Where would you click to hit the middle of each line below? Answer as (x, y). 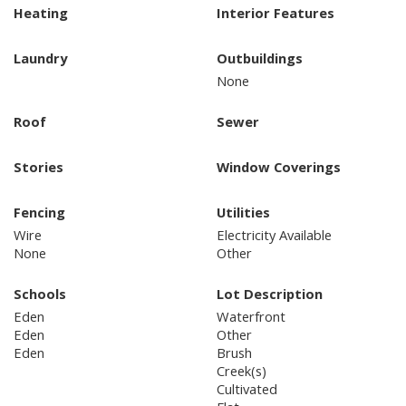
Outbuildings (260, 58)
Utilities (243, 212)
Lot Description (270, 293)
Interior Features (275, 12)
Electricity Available (274, 234)
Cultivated (247, 388)
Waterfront (251, 316)
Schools (40, 293)
